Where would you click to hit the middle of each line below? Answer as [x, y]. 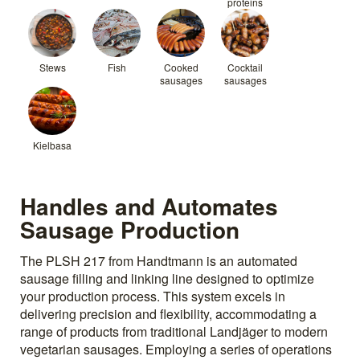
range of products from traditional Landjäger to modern [174, 332]
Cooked [181, 67]
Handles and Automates [149, 207]
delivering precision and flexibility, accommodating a [168, 314]
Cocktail [245, 67]
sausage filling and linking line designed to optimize [167, 279]
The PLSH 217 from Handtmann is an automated [159, 261]
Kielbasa [52, 145]
